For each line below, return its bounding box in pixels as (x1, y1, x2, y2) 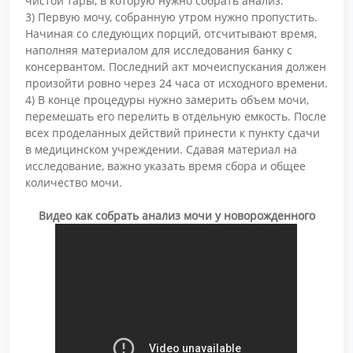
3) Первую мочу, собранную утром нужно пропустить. (25, 9, 318, 24)
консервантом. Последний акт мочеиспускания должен (25, 58, 326, 74)
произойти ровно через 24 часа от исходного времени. (25, 75, 328, 91)
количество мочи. (25, 174, 122, 190)
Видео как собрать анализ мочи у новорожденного (38, 207, 315, 223)
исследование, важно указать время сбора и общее (25, 158, 306, 173)
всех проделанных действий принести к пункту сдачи (25, 124, 320, 140)
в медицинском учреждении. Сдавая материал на (25, 141, 297, 157)
